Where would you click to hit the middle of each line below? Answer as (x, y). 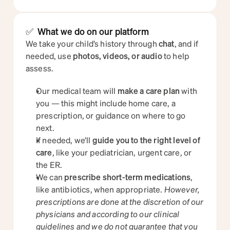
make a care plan (149, 91)
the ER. (49, 165)
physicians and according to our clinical (108, 214)
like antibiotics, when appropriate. (100, 189)
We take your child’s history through (92, 43)
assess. (40, 68)
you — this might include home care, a (106, 103)
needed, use (49, 56)
